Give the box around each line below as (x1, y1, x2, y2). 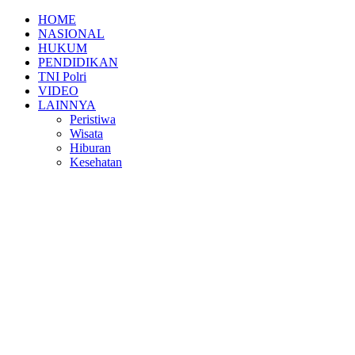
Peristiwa (70, 113, 116, 126)
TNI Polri (38, 70, 86, 83)
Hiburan (70, 141, 111, 155)
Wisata (70, 127, 103, 140)
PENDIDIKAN (38, 55, 118, 69)
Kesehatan (70, 155, 122, 169)
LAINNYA (38, 98, 96, 112)
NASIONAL (38, 27, 105, 40)
